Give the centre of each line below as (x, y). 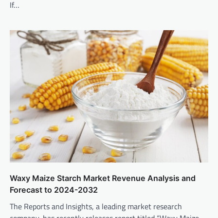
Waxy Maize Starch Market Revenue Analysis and (103, 178)
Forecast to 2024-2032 (54, 190)
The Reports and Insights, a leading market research (96, 207)
